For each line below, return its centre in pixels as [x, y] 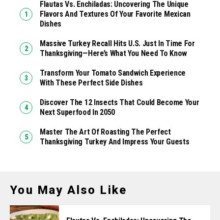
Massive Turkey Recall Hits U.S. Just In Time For [117, 43]
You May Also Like [69, 190]
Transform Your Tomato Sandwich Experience [113, 73]
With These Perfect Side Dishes [91, 82]
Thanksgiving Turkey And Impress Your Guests [115, 141]
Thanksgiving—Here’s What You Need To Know [113, 53]
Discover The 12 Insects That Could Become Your [120, 102]
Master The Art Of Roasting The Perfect [105, 132]
